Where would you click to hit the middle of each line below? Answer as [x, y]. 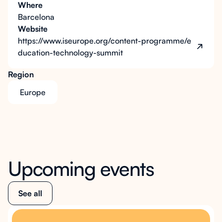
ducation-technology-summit [70, 53]
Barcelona [36, 17]
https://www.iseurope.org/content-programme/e [105, 41]
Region [21, 74]
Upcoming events [81, 168]
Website [33, 29]
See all [30, 193]
